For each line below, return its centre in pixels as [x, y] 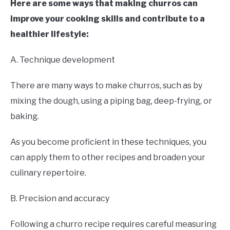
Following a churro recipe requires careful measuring [113, 224]
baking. [25, 116]
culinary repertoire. [48, 172]
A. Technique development [63, 60]
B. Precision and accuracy [60, 198]
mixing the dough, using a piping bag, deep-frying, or [111, 101]
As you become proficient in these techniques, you [108, 142]
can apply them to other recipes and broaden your [108, 157]
